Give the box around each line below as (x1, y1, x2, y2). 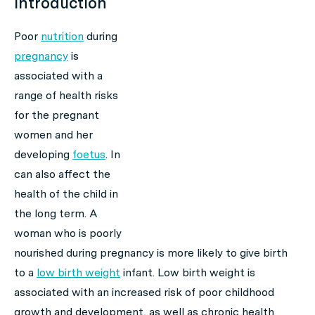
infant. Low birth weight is (120, 266, 255, 279)
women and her (14, 128, 93, 141)
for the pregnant (14, 108, 99, 122)
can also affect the (14, 167, 110, 181)
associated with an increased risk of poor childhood (14, 285, 274, 299)
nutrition (41, 30, 84, 43)
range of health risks (14, 89, 118, 102)
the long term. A (14, 207, 98, 220)
